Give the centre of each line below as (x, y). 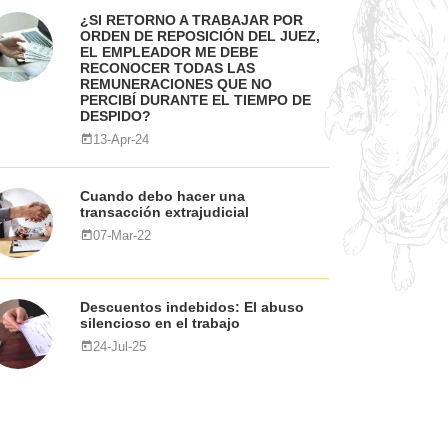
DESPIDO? (115, 116)
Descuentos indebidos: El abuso (191, 307)
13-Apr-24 (120, 139)
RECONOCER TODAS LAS (167, 68)
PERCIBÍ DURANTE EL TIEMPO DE (195, 100)
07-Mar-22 (121, 235)
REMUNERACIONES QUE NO (175, 84)
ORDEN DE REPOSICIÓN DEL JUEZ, (199, 36)
